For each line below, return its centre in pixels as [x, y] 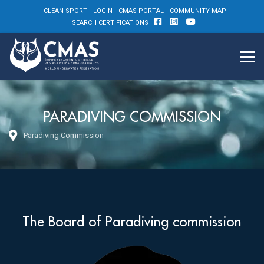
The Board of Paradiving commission [132, 221]
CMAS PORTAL [141, 11]
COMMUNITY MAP [198, 11]
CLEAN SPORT [65, 11]
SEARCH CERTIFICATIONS [110, 23]
